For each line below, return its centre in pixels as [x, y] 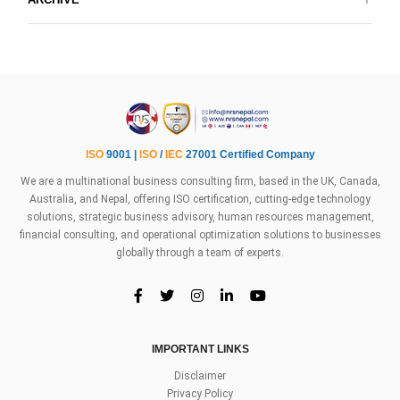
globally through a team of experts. [200, 253]
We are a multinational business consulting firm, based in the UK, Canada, [200, 182]
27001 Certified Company [249, 155]
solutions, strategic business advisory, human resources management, [200, 217]
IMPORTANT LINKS [200, 350]
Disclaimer [200, 376]
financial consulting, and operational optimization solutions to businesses [200, 235]
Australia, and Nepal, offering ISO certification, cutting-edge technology [200, 200]
